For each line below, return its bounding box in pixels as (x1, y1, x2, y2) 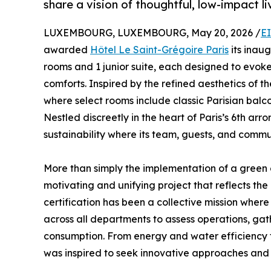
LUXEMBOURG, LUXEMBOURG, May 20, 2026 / (44, 27, 261, 39)
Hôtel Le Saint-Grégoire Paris (90, 44, 229, 56)
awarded (44, 44, 90, 56)
